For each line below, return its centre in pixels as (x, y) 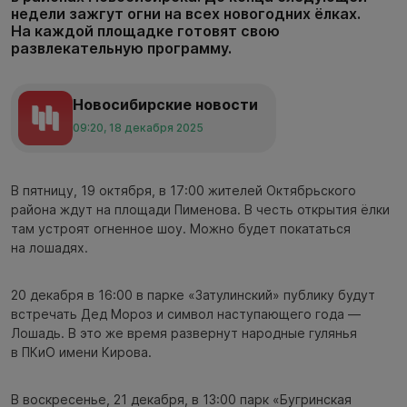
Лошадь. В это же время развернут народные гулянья (184, 333)
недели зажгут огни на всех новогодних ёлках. (186, 13)
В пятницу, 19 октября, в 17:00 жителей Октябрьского (184, 191)
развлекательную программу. (121, 48)
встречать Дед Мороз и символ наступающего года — (186, 314)
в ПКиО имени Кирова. (81, 352)
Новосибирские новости (165, 104)
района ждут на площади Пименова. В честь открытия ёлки (200, 210)
